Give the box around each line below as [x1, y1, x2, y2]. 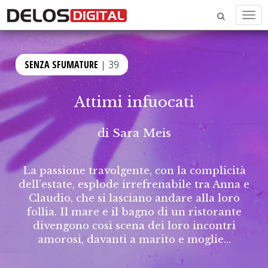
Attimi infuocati [74, 93, 194, 111]
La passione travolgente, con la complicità [22, 164, 246, 177]
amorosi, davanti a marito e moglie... [37, 233, 231, 246]
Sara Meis [112, 126, 171, 140]
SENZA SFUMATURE [25, 58, 99, 71]
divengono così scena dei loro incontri [32, 219, 236, 232]
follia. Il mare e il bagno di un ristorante [26, 205, 242, 218]
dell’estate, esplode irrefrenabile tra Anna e [19, 178, 249, 191]
